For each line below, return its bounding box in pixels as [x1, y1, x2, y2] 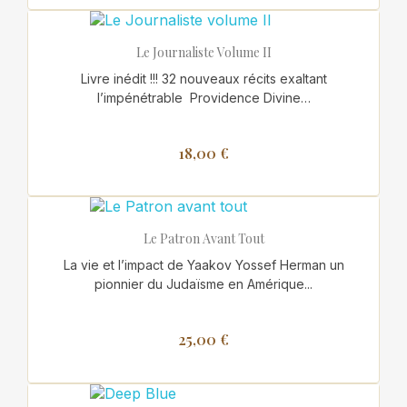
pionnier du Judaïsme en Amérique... [94, 276, 313, 293]
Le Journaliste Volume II [135, 43, 272, 61]
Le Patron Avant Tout [143, 230, 264, 248]
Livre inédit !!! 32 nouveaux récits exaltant [80, 70, 327, 86]
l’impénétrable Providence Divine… [96, 89, 311, 105]
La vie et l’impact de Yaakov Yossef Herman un [63, 257, 344, 273]
